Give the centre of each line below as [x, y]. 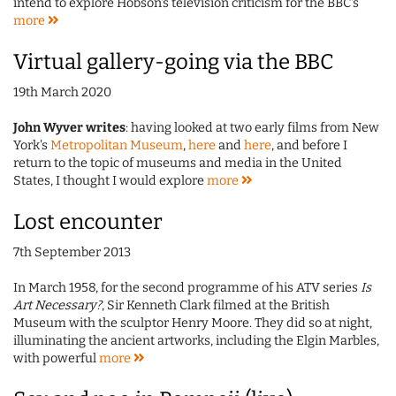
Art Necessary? [57, 306]
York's [32, 146]
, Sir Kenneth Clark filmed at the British [216, 306]
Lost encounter [88, 222]
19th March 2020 [62, 93]
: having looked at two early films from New [252, 128]
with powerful [56, 359]
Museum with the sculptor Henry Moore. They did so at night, [193, 324]
